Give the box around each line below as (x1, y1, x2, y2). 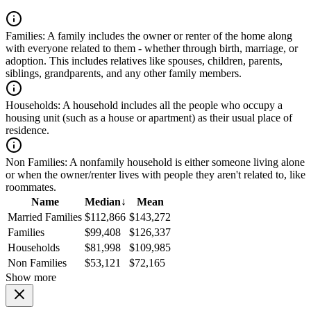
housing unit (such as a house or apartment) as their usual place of (6, 112, 292, 124)
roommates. (6, 181, 56, 194)
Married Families (8, 211, 82, 224)
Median (85, 196, 121, 208)
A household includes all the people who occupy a (60, 99, 283, 112)
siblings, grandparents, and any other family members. (6, 67, 242, 80)
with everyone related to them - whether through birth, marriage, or (6, 42, 298, 55)
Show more (6, 271, 56, 284)
